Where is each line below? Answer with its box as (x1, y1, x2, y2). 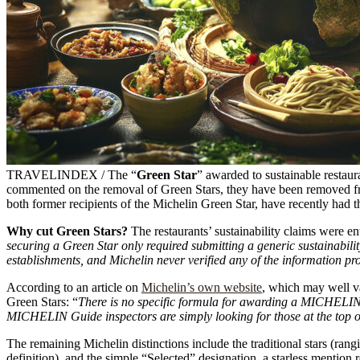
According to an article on (6, 280, 141, 295)
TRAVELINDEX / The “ (6, 168, 137, 182)
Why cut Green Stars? (6, 224, 128, 239)
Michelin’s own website (141, 280, 262, 295)
